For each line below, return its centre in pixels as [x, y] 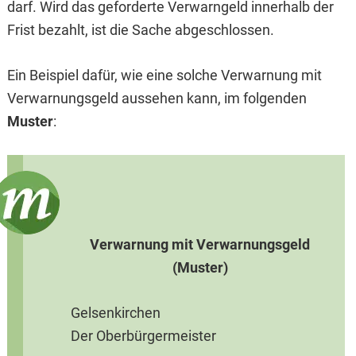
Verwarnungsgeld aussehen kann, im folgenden [157, 99]
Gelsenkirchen [115, 313]
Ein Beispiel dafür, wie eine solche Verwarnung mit [164, 75]
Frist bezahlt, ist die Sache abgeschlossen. [140, 30]
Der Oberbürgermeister [143, 336]
